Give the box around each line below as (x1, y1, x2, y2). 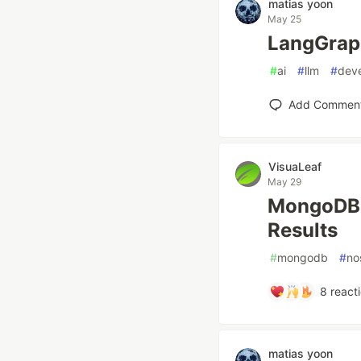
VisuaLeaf (268, 160, 322, 173)
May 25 (268, 13, 301, 25)
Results (268, 218, 338, 242)
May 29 (268, 176, 301, 188)
